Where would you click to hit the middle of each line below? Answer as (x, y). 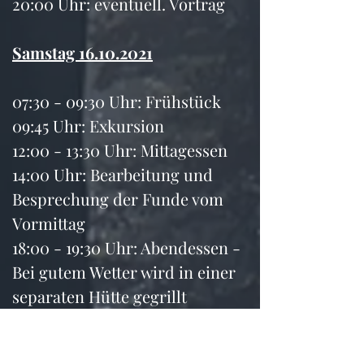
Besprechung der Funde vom (120, 199)
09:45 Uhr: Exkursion (88, 126)
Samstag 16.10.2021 (82, 52)
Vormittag (49, 223)
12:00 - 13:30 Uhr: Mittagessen (120, 150)
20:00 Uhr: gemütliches (100, 321)
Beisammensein (70, 345)
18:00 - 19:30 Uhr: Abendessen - (128, 247)
